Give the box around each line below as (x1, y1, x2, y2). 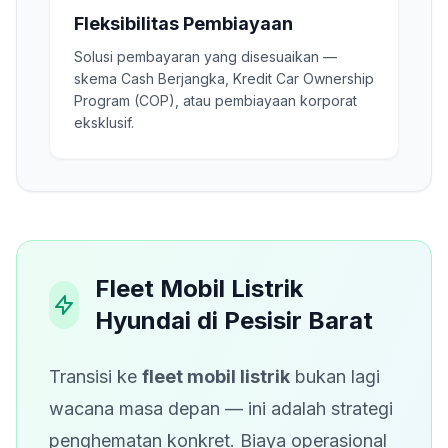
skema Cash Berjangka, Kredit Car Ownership (74, 70, 374, 87)
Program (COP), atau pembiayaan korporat (74, 92, 357, 109)
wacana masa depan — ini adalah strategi (49, 398, 393, 419)
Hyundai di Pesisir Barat (94, 306, 373, 335)
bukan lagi (290, 366, 380, 387)
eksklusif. (74, 114, 134, 131)
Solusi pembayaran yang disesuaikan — (74, 48, 337, 65)
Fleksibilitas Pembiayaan (74, 13, 293, 34)
